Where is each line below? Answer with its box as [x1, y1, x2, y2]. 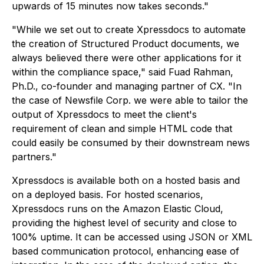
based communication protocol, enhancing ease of [12, 245, 239, 257]
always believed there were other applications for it [12, 52, 241, 64]
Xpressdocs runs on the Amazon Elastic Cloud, [12, 203, 223, 214]
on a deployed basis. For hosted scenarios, [12, 189, 203, 200]
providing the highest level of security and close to [12, 217, 237, 229]
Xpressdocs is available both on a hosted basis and [12, 174, 240, 186]
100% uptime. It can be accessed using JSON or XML [12, 231, 252, 243]
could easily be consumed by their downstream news [12, 137, 250, 148]
